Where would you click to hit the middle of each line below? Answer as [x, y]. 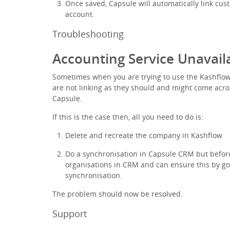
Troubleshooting [88, 34]
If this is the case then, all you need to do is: [128, 117]
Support [70, 213]
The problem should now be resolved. [118, 194]
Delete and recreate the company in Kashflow [144, 135]
